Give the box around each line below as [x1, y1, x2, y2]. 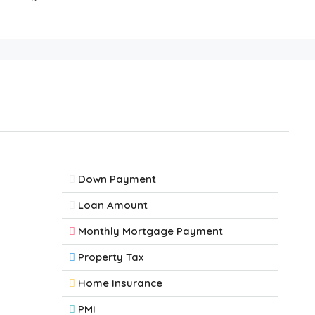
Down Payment [78, 172, 156, 186]
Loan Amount [78, 198, 148, 212]
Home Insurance [78, 276, 162, 290]
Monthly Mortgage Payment [78, 224, 223, 238]
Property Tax [78, 250, 143, 264]
